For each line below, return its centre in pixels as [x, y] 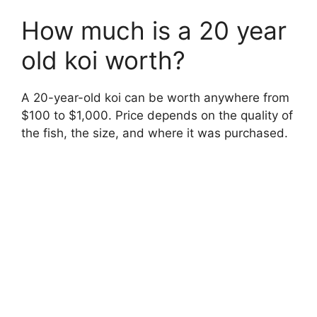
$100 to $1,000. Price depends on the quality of [157, 116]
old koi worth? [103, 60]
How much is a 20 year [154, 31]
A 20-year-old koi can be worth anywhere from [155, 98]
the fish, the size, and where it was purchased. [155, 133]
